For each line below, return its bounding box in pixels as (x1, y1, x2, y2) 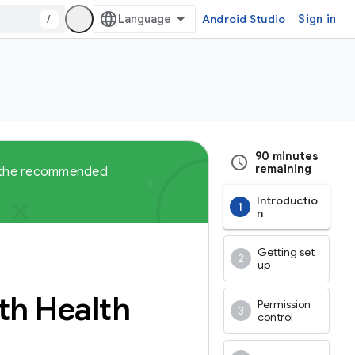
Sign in (298, 12, 336, 26)
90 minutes (255, 149, 319, 163)
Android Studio (201, 12, 286, 26)
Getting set (258, 245, 315, 259)
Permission (258, 297, 311, 311)
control (258, 310, 293, 324)
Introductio (257, 193, 318, 208)
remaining (255, 162, 311, 176)
